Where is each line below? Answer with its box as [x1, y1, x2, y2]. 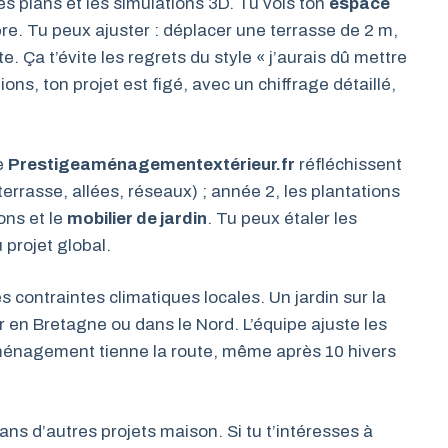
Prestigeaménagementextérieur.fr [8, 154, 295, 174]
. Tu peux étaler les [207, 208, 357, 228]
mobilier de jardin [67, 208, 207, 228]
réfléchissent [295, 154, 402, 174]
